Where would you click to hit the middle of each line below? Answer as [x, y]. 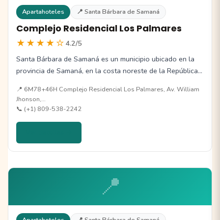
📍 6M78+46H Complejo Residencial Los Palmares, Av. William [108, 89]
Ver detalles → [49, 132]
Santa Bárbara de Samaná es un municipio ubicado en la [105, 59]
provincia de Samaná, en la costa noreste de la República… [109, 70]
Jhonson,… [31, 99]
